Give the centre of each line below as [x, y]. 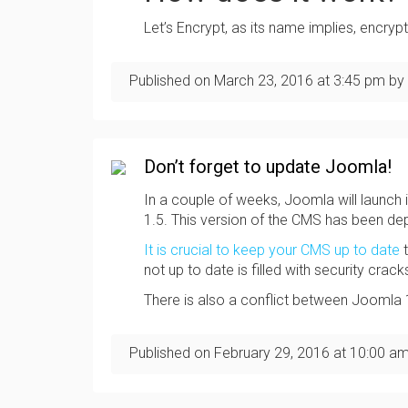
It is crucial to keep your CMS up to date [272, 250]
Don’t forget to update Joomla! [270, 167]
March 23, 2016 [264, 81]
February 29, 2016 [272, 353]
